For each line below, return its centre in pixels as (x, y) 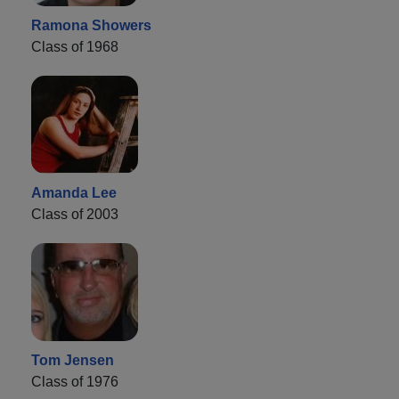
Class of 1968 (75, 46)
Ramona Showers (91, 25)
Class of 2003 (75, 214)
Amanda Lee (74, 192)
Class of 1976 (75, 381)
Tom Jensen (73, 360)
